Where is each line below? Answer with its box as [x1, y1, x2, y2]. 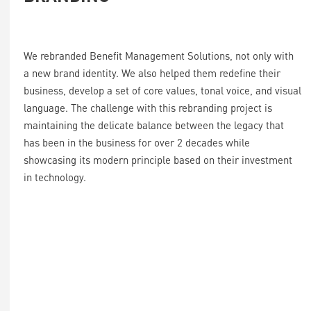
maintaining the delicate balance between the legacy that [24, 118, 284, 132]
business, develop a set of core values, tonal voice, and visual [24, 83, 301, 97]
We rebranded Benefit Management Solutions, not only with [24, 49, 294, 62]
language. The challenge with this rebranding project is [24, 101, 272, 115]
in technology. [24, 170, 86, 184]
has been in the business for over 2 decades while [24, 135, 250, 149]
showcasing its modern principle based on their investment [24, 153, 292, 167]
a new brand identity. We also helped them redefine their [24, 66, 280, 80]
